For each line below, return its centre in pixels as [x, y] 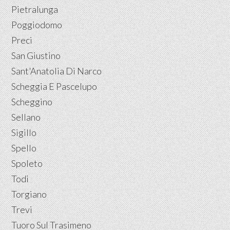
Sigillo [24, 132]
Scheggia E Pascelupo [54, 86]
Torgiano [29, 194]
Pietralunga [35, 9]
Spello [24, 148]
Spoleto [27, 163]
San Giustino [36, 55]
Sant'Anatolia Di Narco [57, 71]
